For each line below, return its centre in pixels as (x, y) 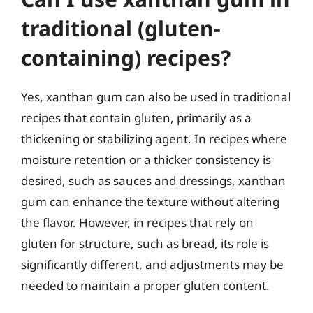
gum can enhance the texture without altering (150, 201)
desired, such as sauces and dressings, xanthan (153, 180)
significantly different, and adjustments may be (152, 264)
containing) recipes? (126, 57)
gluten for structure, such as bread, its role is (145, 243)
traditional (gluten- (121, 28)
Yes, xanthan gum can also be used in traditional (156, 96)
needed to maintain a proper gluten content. (145, 285)
